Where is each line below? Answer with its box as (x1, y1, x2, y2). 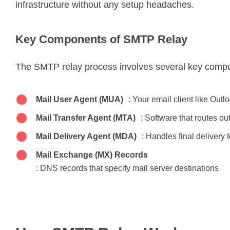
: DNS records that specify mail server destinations (36, 163, 219, 172)
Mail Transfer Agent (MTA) (36, 113, 136, 122)
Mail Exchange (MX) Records (36, 150, 148, 159)
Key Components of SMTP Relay (15, 32, 187, 46)
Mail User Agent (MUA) (36, 94, 123, 104)
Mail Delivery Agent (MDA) (36, 131, 137, 141)
